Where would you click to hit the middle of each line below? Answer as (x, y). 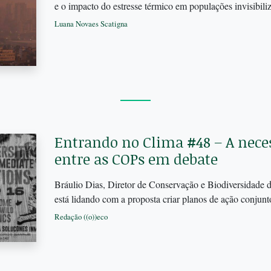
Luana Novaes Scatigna (91, 23)
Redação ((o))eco (81, 216)
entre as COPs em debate (136, 158)
